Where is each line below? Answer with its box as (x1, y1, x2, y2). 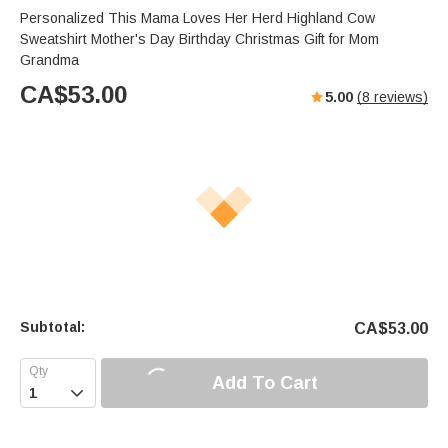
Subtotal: (20, 319, 85, 336)
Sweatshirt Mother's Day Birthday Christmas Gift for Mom (20, 31, 379, 48)
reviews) (370, 89, 428, 106)
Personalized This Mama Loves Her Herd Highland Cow (20, 10, 375, 27)
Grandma (20, 52, 79, 69)
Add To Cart (211, 372, 318, 393)
